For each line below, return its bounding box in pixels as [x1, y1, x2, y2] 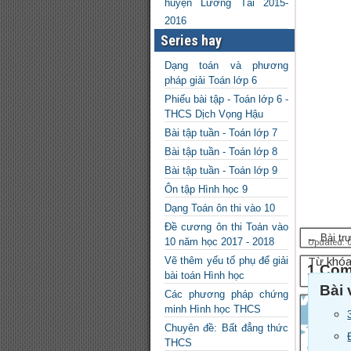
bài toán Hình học [165, 270, 244, 281]
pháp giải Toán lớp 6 [165, 74, 257, 86]
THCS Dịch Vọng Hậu [165, 108, 263, 120]
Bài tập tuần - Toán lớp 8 [165, 146, 277, 157]
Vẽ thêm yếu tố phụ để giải [165, 255, 289, 266]
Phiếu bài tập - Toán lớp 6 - [165, 93, 289, 105]
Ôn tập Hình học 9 [165, 183, 248, 195]
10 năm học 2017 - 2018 [165, 236, 274, 248]
